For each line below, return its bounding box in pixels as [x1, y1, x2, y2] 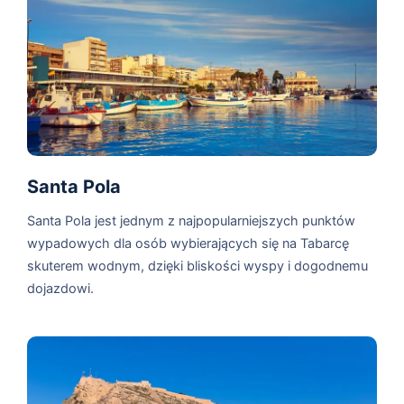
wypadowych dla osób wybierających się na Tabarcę [27, 234, 349, 252]
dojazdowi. [27, 280, 94, 297]
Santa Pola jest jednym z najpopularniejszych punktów [27, 212, 355, 229]
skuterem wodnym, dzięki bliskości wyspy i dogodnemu [27, 257, 368, 274]
